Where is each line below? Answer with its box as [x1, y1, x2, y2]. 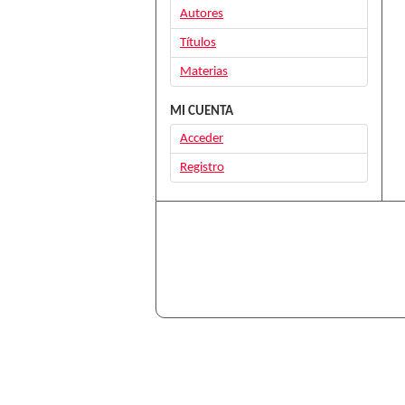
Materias [180, 65, 228, 79]
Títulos [180, 36, 216, 50]
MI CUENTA [170, 105, 233, 118]
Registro [180, 161, 224, 174]
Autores [180, 7, 223, 21]
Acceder [180, 132, 223, 146]
